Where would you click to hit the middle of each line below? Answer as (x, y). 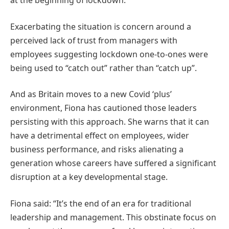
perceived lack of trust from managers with (94, 40)
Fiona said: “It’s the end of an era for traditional (101, 203)
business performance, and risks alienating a (97, 150)
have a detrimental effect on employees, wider (100, 136)
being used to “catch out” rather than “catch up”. (104, 68)
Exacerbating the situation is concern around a (101, 26)
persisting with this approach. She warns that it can (110, 122)
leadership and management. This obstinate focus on (113, 217)
